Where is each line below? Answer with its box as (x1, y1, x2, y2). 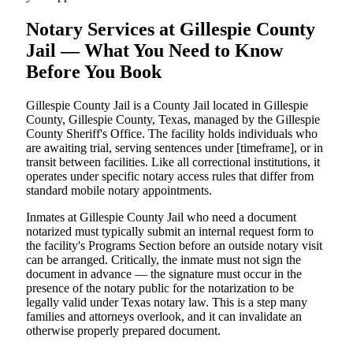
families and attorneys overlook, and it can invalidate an (26, 309, 302, 323)
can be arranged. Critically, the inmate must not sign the (26, 252, 301, 266)
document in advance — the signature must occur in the (26, 266, 302, 281)
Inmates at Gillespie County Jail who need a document (26, 210, 296, 224)
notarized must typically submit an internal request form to (26, 224, 314, 238)
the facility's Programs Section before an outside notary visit (26, 238, 322, 252)
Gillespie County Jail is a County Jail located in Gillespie (26, 98, 308, 112)
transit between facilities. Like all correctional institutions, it (26, 154, 320, 169)
